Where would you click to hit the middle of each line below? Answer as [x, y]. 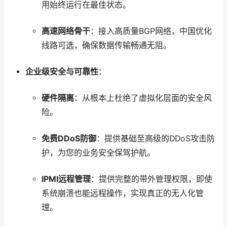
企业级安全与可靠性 [62, 72]
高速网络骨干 [66, 31]
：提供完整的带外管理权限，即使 [151, 179]
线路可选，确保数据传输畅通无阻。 [106, 46]
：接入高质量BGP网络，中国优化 [151, 31]
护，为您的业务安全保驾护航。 [98, 153]
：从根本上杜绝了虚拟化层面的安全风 [143, 98]
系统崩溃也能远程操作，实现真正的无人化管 [122, 194]
